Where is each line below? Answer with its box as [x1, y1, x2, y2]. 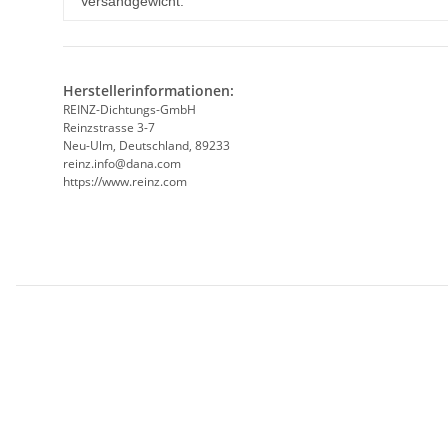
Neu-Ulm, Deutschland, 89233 [63, 137, 230, 155]
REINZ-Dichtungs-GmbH [63, 101, 196, 119]
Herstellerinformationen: [63, 81, 234, 101]
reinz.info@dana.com [63, 155, 181, 173]
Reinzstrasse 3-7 [63, 119, 155, 137]
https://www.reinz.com [63, 173, 187, 191]
